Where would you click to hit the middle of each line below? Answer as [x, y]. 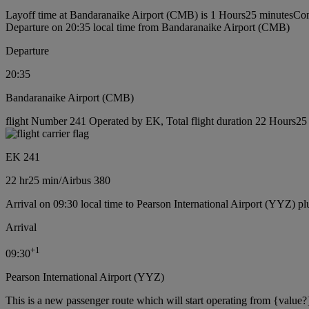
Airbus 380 [86, 180]
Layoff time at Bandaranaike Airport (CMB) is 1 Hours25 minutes [149, 15]
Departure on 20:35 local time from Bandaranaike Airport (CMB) [148, 27]
